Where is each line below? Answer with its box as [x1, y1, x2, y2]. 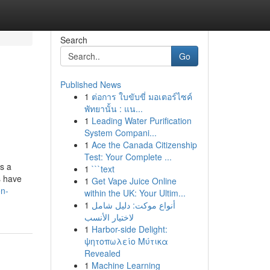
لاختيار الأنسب [84, 211, 134, 223]
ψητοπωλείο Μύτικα [84, 235, 168, 247]
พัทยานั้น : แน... [84, 102, 143, 115]
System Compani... [84, 127, 157, 139]
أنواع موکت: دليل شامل [91, 199, 175, 211]
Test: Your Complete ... [84, 151, 172, 163]
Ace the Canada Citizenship [91, 139, 197, 151]
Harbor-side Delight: [91, 223, 168, 235]
